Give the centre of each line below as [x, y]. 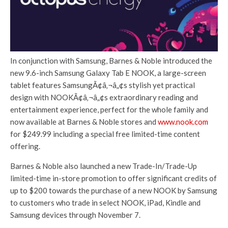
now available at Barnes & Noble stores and [84, 122]
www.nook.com [183, 122]
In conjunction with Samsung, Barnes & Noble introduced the [111, 61]
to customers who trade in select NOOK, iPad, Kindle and [105, 203]
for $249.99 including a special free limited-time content [105, 134]
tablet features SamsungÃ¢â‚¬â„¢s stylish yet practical [103, 85]
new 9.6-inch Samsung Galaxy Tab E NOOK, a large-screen [108, 73]
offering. [25, 146]
